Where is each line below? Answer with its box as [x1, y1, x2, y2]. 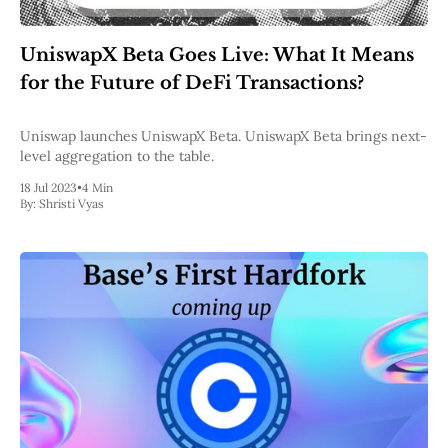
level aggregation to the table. [20, 147, 214, 166]
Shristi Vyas [39, 196, 104, 212]
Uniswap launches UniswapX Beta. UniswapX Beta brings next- [20, 127, 427, 146]
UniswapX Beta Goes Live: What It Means [20, 44, 414, 67]
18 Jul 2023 [20, 180, 77, 196]
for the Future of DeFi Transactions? [20, 72, 364, 95]
